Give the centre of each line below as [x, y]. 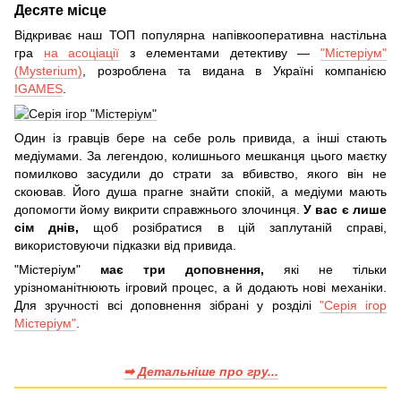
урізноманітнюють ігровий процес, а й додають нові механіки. [200, 287]
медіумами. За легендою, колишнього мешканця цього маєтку [200, 156]
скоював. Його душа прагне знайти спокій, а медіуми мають [200, 192]
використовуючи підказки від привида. [125, 245]
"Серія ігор [353, 305]
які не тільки [325, 269]
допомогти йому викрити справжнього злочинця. [159, 209]
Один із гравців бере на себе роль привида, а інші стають [200, 138]
